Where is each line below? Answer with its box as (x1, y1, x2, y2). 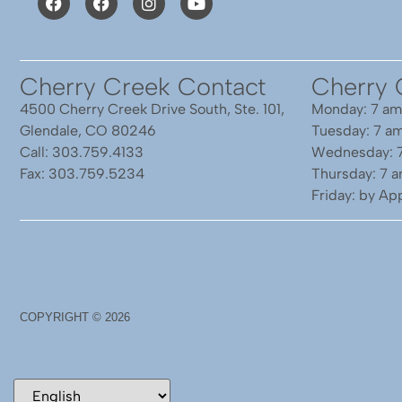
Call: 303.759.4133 (20, 144, 144, 162)
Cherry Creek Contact (20, 72, 266, 102)
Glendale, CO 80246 (20, 122, 156, 140)
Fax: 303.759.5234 (20, 165, 144, 183)
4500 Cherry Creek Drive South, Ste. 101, (20, 100, 284, 118)
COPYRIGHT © (20, 310, 105, 324)
